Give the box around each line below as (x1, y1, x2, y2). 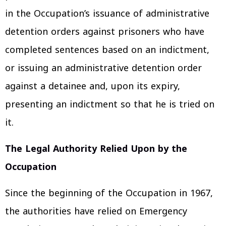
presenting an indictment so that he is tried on (5, 95, 214, 113)
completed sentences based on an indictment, (5, 41, 209, 59)
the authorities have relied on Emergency (5, 202, 187, 220)
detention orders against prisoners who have (5, 23, 204, 40)
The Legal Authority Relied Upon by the (5, 140, 187, 157)
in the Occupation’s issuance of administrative (5, 5, 209, 22)
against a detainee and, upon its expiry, (5, 77, 180, 95)
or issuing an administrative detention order (5, 59, 202, 77)
